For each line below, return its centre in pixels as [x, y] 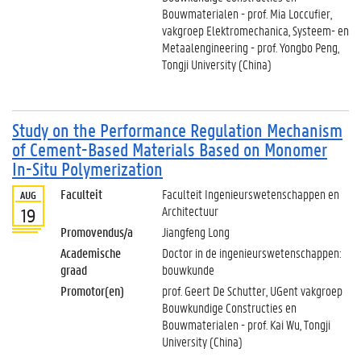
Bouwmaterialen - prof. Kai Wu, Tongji [246, 324]
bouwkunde [188, 270]
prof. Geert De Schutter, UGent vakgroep [252, 290]
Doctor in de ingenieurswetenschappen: [252, 253]
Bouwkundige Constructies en [229, 307]
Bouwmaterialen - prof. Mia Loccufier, [247, 13]
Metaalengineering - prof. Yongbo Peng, [251, 47]
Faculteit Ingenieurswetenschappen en [251, 194]
